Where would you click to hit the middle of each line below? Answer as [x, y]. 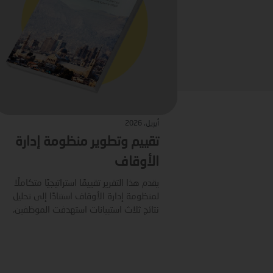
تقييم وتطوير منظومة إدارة [87, 142]
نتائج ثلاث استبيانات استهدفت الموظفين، [86, 211]
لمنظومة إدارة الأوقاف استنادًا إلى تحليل [86, 197]
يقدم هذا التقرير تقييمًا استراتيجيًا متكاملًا [87, 184]
